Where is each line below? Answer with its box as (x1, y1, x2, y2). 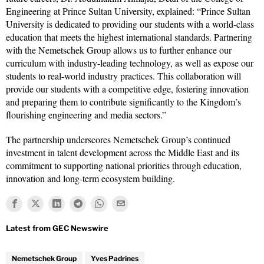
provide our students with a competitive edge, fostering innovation (6, 82, 249, 95)
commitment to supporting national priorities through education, (6, 159, 242, 171)
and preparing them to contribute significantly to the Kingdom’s (6, 95, 241, 108)
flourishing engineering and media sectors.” (6, 108, 166, 121)
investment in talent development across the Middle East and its (6, 146, 239, 159)
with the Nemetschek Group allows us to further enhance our (6, 43, 232, 56)
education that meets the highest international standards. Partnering (6, 30, 252, 43)
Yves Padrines (91, 253, 138, 263)
